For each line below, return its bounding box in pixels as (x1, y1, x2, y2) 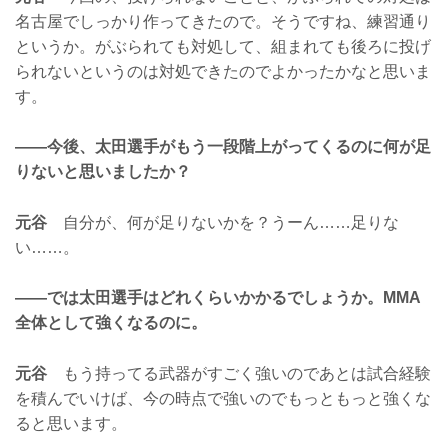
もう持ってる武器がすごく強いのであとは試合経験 (47, 364, 431, 382)
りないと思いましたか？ (15, 163, 191, 181)
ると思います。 (15, 414, 127, 432)
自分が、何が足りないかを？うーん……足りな (47, 213, 399, 231)
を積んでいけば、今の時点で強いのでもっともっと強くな (15, 389, 431, 407)
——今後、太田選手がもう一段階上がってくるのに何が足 (15, 138, 431, 156)
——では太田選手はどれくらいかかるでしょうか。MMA (15, 289, 421, 307)
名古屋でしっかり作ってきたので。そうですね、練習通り (15, 12, 431, 30)
